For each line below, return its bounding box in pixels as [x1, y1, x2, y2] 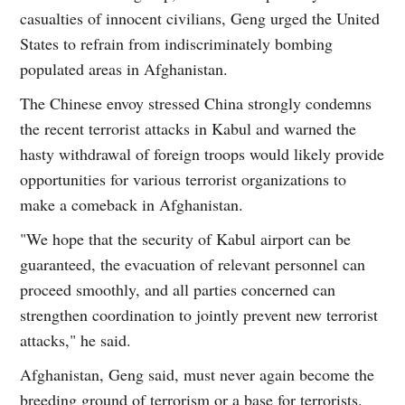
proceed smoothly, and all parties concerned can [20, 278, 336, 300]
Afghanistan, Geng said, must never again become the [20, 363, 375, 385]
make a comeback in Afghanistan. [20, 193, 244, 215]
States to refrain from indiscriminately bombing [20, 32, 334, 54]
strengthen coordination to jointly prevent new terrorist [20, 303, 379, 325]
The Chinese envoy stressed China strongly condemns [20, 91, 372, 114]
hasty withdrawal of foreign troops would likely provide [20, 142, 385, 165]
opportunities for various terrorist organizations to [20, 167, 347, 190]
